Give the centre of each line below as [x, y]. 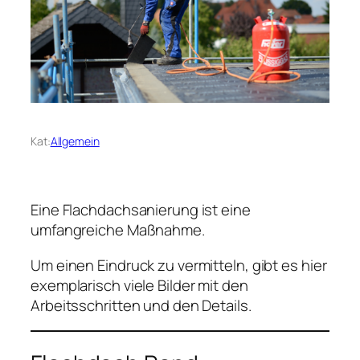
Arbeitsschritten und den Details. [141, 305]
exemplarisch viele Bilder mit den [139, 285]
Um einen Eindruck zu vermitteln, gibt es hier [179, 265]
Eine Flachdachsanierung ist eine [141, 210]
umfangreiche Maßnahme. [118, 230]
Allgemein [75, 141]
